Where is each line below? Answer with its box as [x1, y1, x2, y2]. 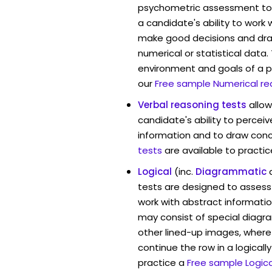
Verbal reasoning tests [138, 98, 246, 111]
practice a [138, 256, 185, 269]
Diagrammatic [195, 165, 267, 178]
